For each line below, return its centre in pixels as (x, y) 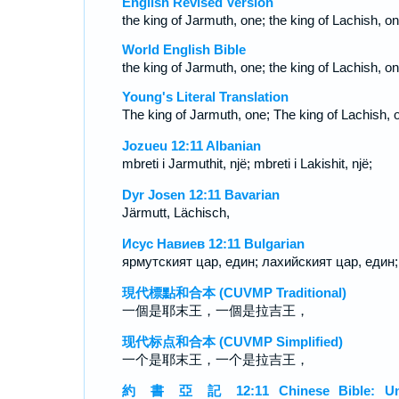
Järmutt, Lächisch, (175, 212)
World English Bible (183, 49)
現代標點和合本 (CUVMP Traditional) (234, 293)
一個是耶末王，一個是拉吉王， (215, 310)
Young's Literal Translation (205, 97)
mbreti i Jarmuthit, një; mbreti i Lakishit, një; (247, 163)
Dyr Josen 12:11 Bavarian (200, 195)
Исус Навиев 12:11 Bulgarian (213, 244)
